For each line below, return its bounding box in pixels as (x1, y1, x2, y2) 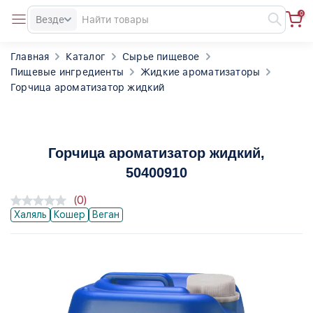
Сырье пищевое (122, 51, 200, 62)
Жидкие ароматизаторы (140, 66, 261, 78)
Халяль (14, 209, 47, 220)
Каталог (66, 51, 105, 62)
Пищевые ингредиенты (10, 66, 124, 78)
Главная (10, 51, 50, 62)
